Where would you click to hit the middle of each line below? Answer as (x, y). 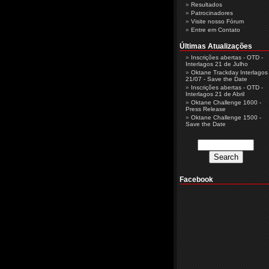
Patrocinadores (212, 13)
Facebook (196, 180)
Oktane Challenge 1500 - (226, 117)
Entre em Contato (215, 30)
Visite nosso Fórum (217, 21)
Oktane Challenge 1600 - (226, 102)
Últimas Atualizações (216, 46)
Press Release (205, 109)
